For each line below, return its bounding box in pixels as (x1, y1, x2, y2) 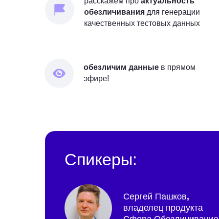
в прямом (159, 63, 196, 71)
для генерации (145, 8, 200, 16)
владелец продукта (123, 203, 203, 213)
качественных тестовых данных (84, 19, 200, 27)
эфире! (84, 74, 109, 83)
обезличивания (84, 8, 145, 16)
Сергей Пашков (123, 192, 187, 201)
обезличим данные (84, 63, 159, 71)
